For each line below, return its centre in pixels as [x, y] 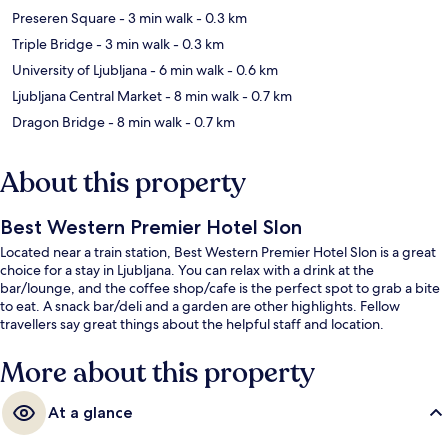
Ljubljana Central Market [87, 95]
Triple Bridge [52, 43]
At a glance [90, 412]
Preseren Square [64, 17]
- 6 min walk [185, 69]
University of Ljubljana [79, 69]
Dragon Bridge [58, 121]
